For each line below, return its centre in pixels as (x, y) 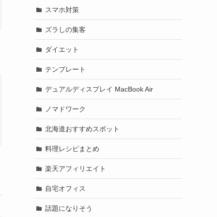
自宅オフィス (65, 188)
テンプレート (65, 69)
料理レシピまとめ (72, 148)
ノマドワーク (65, 109)
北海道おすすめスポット (82, 129)
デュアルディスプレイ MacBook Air (99, 89)
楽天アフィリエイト (76, 168)
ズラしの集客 (65, 29)
